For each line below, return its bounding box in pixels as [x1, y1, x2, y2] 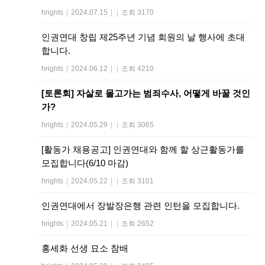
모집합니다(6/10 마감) [41, 157, 128, 168]
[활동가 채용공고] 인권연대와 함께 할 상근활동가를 [41, 144, 244, 154]
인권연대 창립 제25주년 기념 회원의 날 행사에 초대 [41, 31, 245, 42]
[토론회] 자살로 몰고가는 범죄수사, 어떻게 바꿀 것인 [41, 88, 250, 98]
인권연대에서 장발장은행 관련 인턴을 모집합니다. [41, 200, 240, 211]
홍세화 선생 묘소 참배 [41, 243, 128, 253]
